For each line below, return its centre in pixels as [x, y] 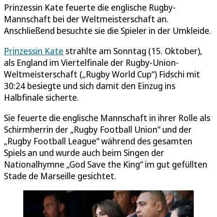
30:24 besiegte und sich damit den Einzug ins [90, 85]
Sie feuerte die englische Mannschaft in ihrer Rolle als [107, 117]
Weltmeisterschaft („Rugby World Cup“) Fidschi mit [102, 74]
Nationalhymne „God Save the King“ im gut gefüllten [106, 164]
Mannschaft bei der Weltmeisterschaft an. [86, 19]
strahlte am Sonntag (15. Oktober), [133, 51]
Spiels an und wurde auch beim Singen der [84, 152]
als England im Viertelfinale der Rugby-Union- [91, 62]
